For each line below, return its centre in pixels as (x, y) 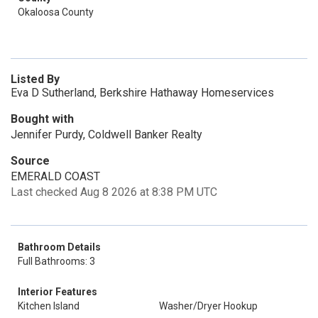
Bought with (42, 119)
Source (30, 161)
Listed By (35, 79)
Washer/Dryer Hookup (208, 306)
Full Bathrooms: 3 (56, 261)
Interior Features (57, 292)
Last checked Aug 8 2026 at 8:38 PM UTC (114, 192)
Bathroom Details (59, 247)
